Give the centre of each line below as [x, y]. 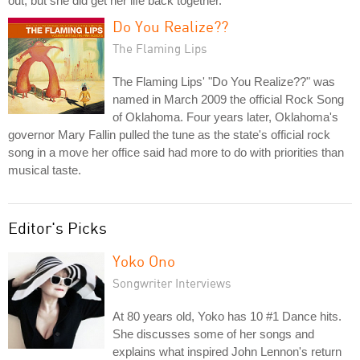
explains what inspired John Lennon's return [227, 351]
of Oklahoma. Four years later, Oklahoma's [225, 117]
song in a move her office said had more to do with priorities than [176, 152]
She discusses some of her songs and [213, 333]
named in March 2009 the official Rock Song [228, 99]
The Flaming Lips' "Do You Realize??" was [224, 81]
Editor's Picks [57, 227]
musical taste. [45, 170]
